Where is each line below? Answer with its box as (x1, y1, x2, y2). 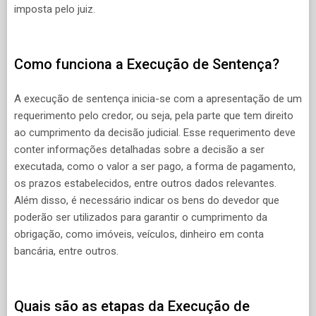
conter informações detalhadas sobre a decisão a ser (14, 142, 265, 156)
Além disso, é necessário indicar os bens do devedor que (14, 193, 279, 207)
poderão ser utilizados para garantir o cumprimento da (14, 210, 267, 224)
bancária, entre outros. (14, 244, 119, 257)
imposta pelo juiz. (14, 2, 95, 16)
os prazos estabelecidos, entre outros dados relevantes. (14, 176, 276, 190)
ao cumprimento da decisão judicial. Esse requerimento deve (14, 126, 296, 139)
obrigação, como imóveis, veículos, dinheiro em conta (14, 227, 264, 241)
